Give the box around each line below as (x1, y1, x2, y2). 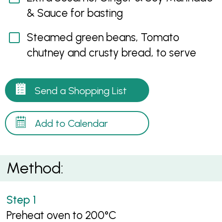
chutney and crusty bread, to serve (26, 46, 196, 60)
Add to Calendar (35, 117, 109, 130)
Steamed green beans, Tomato (26, 31, 179, 45)
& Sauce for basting (26, 6, 123, 20)
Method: (6, 159, 64, 178)
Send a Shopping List (35, 84, 127, 97)
